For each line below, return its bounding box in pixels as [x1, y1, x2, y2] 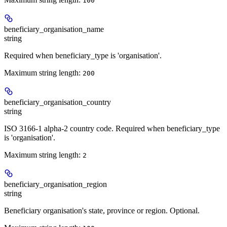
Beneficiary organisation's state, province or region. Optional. [4, 206, 200, 215]
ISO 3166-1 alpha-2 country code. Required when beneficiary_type [4, 124, 220, 133]
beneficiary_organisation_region [4, 180, 107, 188]
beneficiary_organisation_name [4, 25, 104, 33]
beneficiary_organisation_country [4, 98, 111, 106]
